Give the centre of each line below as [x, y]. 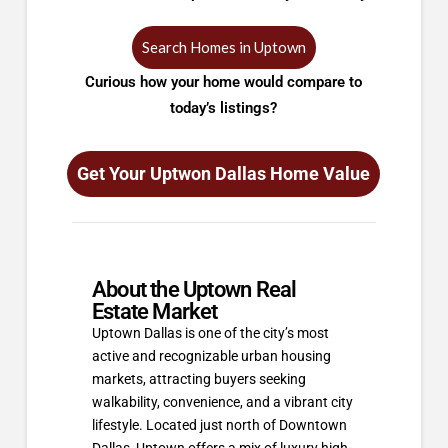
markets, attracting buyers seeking [198, 379]
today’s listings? [224, 108]
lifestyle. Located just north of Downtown [219, 425]
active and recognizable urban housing [211, 356]
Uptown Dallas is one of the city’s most [210, 333]
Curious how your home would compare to [224, 82]
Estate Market [154, 311]
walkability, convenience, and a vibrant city [222, 402]
